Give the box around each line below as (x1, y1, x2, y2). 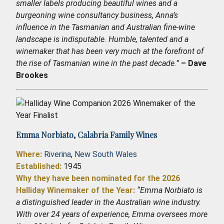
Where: (16, 149, 44, 159)
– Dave (181, 58, 206, 68)
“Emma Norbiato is (137, 185, 202, 195)
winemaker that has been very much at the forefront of (16, 46, 203, 56)
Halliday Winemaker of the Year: (16, 185, 135, 195)
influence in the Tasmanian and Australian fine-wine (16, 22, 195, 32)
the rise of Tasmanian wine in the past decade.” (16, 58, 179, 68)
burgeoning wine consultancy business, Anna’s (16, 10, 178, 20)
